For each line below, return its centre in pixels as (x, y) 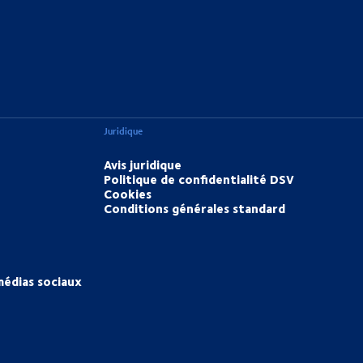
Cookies (128, 194)
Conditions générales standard (195, 209)
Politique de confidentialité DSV (199, 179)
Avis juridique (143, 165)
